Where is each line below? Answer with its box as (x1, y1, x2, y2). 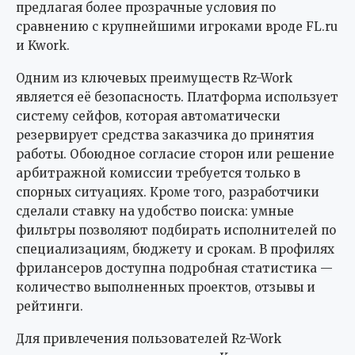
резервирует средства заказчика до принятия (16, 127, 314, 143)
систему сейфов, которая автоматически (16, 108, 281, 124)
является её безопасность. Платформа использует (16, 89, 338, 105)
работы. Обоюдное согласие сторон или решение (16, 146, 334, 162)
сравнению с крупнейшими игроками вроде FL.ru (16, 18, 338, 34)
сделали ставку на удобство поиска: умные (16, 203, 294, 219)
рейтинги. (16, 298, 83, 314)
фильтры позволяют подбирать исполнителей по (16, 222, 336, 238)
